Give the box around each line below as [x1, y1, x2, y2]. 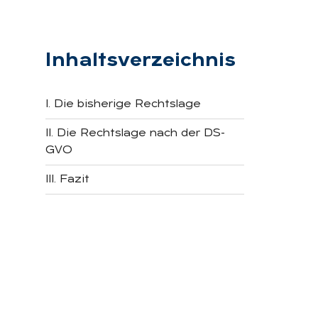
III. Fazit [45, 173, 89, 185]
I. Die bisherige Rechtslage [45, 98, 201, 110]
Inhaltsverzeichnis [45, 50, 236, 71]
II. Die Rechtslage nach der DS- [45, 127, 225, 139]
